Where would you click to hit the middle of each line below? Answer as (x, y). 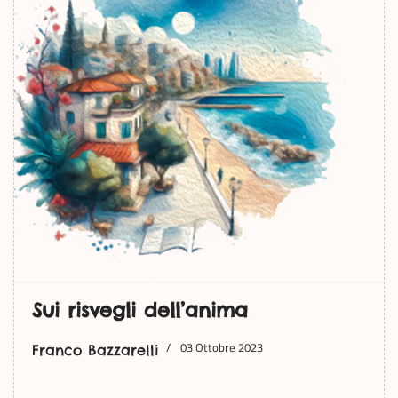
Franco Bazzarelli (96, 350)
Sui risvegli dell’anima (140, 310)
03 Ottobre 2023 (222, 347)
